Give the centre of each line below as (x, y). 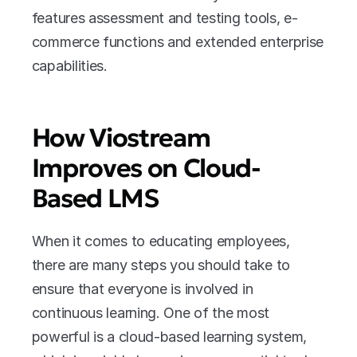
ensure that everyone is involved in (142, 289)
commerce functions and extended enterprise (178, 42)
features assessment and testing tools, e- (165, 18)
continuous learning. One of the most (150, 313)
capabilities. (69, 66)
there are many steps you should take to (161, 265)
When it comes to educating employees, (161, 241)
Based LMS (95, 198)
